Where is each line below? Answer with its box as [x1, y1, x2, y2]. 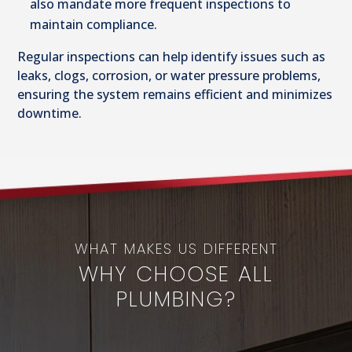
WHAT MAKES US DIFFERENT [74, 239, 278, 259]
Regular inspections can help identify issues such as [17, 48, 326, 66]
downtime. [17, 104, 82, 123]
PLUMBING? [115, 284, 236, 314]
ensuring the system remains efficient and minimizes [17, 86, 333, 104]
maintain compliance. [30, 16, 158, 34]
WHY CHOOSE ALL [79, 259, 273, 289]
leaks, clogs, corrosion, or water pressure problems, [17, 67, 321, 85]
